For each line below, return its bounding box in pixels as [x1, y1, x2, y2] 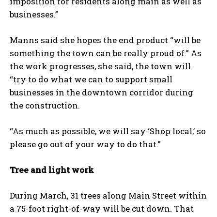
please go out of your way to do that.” [10, 139, 161, 150]
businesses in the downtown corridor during [10, 87, 193, 98]
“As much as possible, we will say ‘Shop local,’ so [10, 125, 206, 137]
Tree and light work [10, 164, 94, 176]
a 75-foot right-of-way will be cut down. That [10, 203, 194, 215]
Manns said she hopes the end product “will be [10, 34, 201, 46]
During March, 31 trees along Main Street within [10, 190, 207, 201]
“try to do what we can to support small [10, 74, 172, 85]
